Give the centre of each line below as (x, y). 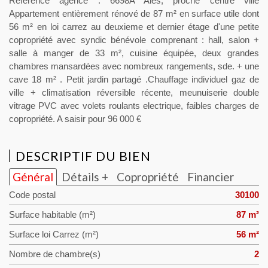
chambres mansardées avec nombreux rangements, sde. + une (134, 66)
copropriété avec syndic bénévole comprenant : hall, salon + (134, 40)
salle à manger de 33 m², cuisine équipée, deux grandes (134, 53)
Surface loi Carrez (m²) (54, 234)
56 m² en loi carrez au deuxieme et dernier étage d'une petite (134, 27)
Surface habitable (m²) (52, 215)
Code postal (32, 195)
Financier (211, 177)
